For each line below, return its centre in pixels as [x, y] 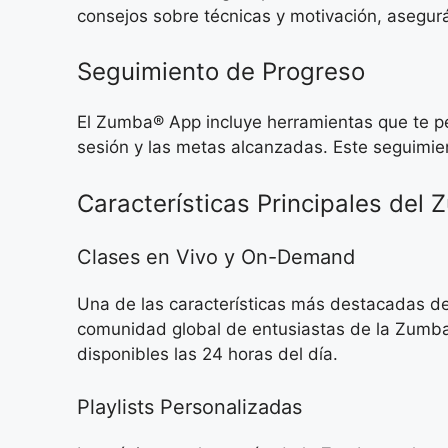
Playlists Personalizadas [189, 407]
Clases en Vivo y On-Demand [216, 256]
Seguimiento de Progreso [221, 72]
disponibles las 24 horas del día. [207, 353]
